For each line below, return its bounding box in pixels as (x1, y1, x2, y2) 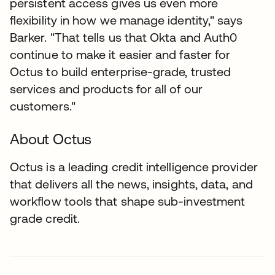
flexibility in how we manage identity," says (10, 12, 243, 27)
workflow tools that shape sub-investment (10, 193, 246, 208)
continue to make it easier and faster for (10, 47, 231, 61)
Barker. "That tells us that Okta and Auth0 (10, 29, 238, 44)
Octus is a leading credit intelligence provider (10, 159, 258, 174)
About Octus (10, 130, 92, 147)
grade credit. (10, 211, 80, 225)
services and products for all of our (10, 81, 203, 96)
